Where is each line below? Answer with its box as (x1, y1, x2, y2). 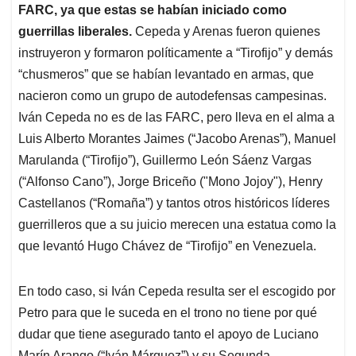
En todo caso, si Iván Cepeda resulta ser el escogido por (18, 284, 335, 299)
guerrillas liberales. (18, 25, 135, 39)
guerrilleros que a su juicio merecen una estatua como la (18, 218, 336, 232)
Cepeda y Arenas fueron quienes (135, 25, 320, 39)
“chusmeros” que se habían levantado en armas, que (18, 68, 314, 82)
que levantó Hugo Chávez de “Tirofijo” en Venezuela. (18, 239, 316, 253)
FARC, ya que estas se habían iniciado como (18, 3, 287, 17)
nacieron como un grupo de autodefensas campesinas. (18, 89, 327, 103)
